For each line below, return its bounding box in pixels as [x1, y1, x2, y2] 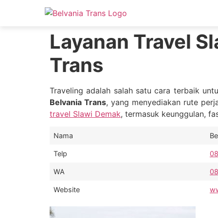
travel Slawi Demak [50, 109, 121, 119]
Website [54, 185, 80, 194]
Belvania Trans [50, 97, 106, 107]
